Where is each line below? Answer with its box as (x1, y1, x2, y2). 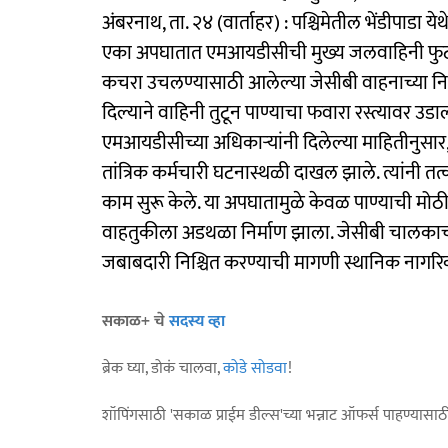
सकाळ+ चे (102, 307, 169, 335)
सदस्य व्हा (169, 307, 225, 335)
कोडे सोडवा (223, 354, 288, 382)
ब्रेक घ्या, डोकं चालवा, (102, 354, 223, 382)
